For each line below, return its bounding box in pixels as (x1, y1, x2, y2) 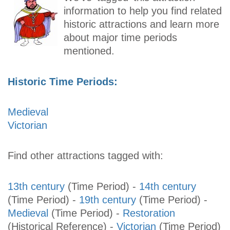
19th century (79, 194, 136, 205)
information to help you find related (64, 5, 222, 17)
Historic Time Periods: (8, 75, 118, 87)
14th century (139, 180, 196, 192)
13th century (8, 180, 65, 192)
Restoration (123, 207, 175, 219)
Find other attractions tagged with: (8, 150, 163, 162)
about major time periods (64, 32, 177, 44)
